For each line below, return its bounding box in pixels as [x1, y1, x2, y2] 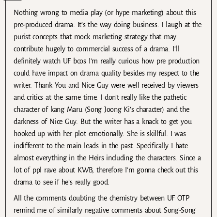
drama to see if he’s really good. [14, 178, 110, 186]
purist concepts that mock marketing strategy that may [14, 32, 177, 41]
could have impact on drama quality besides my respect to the [14, 69, 200, 77]
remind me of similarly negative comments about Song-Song [14, 206, 196, 214]
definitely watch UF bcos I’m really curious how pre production [14, 57, 200, 65]
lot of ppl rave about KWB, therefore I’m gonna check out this [14, 166, 199, 174]
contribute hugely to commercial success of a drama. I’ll [14, 45, 179, 53]
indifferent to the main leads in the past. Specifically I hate [14, 141, 188, 150]
